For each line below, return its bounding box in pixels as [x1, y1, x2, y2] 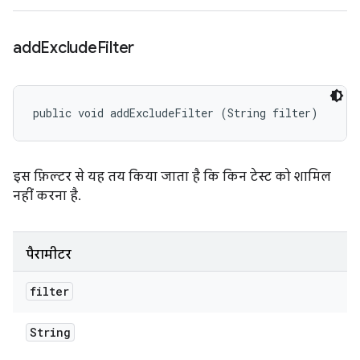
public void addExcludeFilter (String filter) [33, 105, 318, 121]
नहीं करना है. [13, 188, 78, 204]
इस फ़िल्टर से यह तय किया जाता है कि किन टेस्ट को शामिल [13, 169, 331, 185]
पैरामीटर [26, 247, 72, 263]
